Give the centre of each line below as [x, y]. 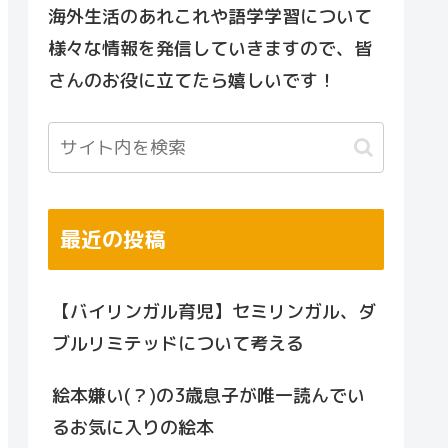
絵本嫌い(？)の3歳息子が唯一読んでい [208, 396]
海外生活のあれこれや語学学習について [210, 16]
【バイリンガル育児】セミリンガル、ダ [214, 312]
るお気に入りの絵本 [133, 428]
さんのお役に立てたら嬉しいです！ [192, 80]
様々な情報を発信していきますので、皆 [210, 48]
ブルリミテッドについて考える [178, 344]
